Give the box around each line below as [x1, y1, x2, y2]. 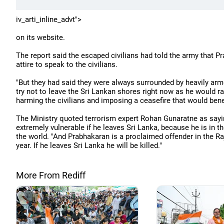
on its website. [16, 33, 65, 42]
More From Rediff [16, 170, 85, 180]
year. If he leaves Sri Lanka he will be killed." [16, 141, 162, 150]
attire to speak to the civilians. [16, 60, 117, 69]
